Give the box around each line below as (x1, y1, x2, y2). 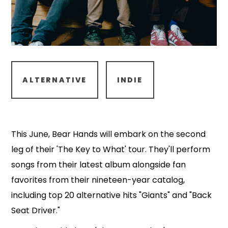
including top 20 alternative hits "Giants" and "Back (11, 189, 212, 201)
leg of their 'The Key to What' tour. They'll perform (11, 144, 211, 155)
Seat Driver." (11, 205, 61, 216)
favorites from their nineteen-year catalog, (11, 174, 185, 186)
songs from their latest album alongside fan (11, 159, 186, 170)
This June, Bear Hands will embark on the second (11, 128, 206, 140)
